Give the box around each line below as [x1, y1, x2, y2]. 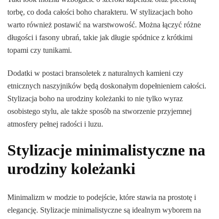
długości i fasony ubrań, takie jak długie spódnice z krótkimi [7, 33, 193, 42]
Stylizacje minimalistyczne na [7, 141, 205, 159]
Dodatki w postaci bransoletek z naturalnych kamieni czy [7, 69, 183, 78]
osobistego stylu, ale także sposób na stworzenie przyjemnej [7, 107, 192, 116]
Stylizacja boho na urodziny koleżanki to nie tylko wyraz [7, 94, 183, 103]
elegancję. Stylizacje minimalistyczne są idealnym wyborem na [7, 205, 201, 214]
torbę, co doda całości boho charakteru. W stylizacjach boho [7, 8, 193, 17]
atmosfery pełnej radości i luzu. [7, 120, 103, 129]
